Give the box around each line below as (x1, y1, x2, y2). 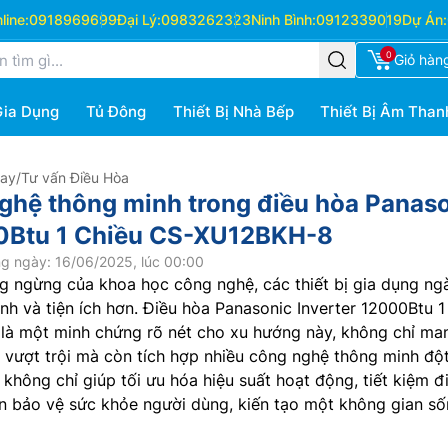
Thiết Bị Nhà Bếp (172, 102, 294, 121)
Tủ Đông (85, 102, 146, 121)
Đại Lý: (116, 11, 161, 28)
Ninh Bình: (250, 11, 316, 28)
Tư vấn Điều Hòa (21, 169, 129, 186)
